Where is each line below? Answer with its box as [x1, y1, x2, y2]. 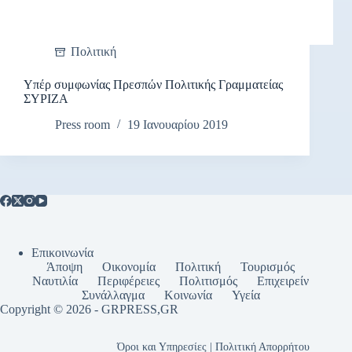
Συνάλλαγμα [81, 288, 145, 302]
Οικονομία [102, 260, 156, 274]
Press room [55, 118, 110, 132]
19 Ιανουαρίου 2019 [127, 118, 228, 132]
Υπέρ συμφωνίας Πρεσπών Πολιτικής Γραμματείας [24, 78, 283, 92]
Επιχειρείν [257, 274, 310, 288]
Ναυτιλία [32, 274, 79, 288]
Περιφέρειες [97, 274, 160, 288]
